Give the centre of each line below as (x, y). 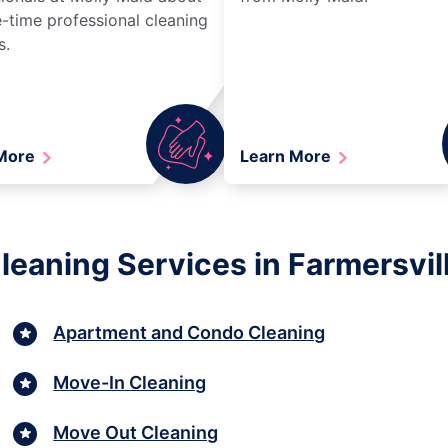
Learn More (287, 155)
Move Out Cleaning (136, 433)
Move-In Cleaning (130, 383)
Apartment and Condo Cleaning (189, 333)
